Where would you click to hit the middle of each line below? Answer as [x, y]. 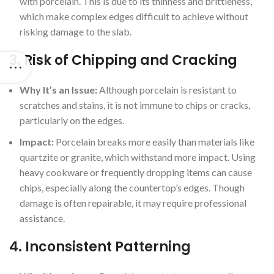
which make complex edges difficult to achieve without [134, 16]
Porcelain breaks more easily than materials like [154, 141]
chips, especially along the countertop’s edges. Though [132, 187]
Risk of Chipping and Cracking [131, 60]
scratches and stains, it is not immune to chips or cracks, [135, 105]
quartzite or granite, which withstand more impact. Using [138, 157]
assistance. [42, 218]
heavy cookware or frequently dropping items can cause [136, 172]
